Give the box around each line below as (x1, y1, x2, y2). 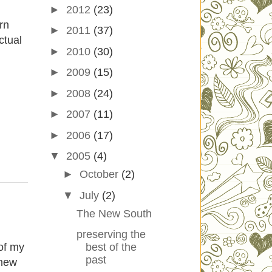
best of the (85, 241, 137, 254)
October (79, 168, 121, 181)
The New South (76, 207, 152, 220)
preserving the (76, 228, 146, 241)
